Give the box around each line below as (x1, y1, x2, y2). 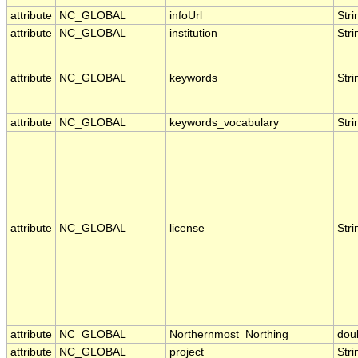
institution (169, 27, 217, 40)
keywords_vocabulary (169, 117, 279, 129)
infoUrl (169, 10, 202, 22)
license (169, 222, 205, 235)
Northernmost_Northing (169, 328, 288, 341)
